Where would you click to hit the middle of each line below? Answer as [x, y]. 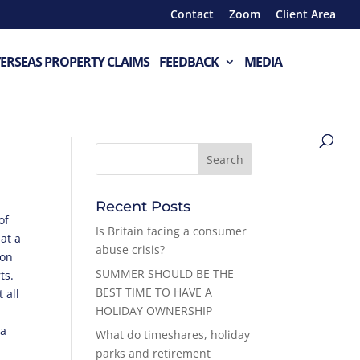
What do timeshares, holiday [173, 335]
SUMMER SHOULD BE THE [165, 274]
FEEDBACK [189, 62]
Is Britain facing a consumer [172, 231]
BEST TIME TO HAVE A [154, 292]
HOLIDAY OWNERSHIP [154, 311]
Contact [192, 14]
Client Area [306, 14]
